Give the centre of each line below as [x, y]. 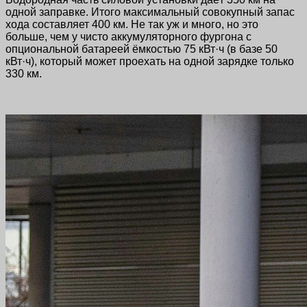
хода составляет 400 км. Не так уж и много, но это [132, 24]
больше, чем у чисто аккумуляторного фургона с [128, 36]
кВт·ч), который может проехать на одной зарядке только [150, 61]
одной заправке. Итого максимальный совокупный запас [150, 12]
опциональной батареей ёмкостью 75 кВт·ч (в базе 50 [142, 49]
